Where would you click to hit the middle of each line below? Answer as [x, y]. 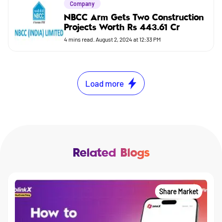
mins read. [82, 39]
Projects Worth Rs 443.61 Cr [122, 28]
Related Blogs [111, 153]
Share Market [179, 192]
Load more [105, 83]
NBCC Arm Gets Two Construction [134, 18]
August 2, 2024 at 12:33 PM [128, 39]
